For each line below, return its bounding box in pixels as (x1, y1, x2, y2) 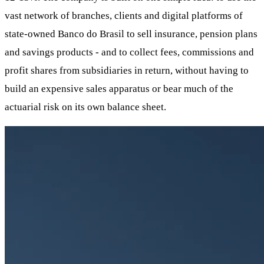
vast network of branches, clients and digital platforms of (5, 9, 243, 21)
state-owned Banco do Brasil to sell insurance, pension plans (5, 28, 258, 39)
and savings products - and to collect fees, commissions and (5, 46, 254, 58)
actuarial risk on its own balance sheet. (5, 101, 166, 113)
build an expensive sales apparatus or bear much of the (5, 82, 233, 94)
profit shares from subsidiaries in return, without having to (5, 64, 249, 76)
